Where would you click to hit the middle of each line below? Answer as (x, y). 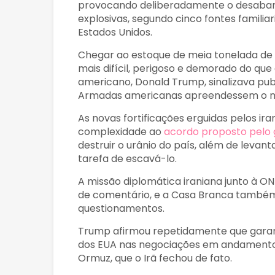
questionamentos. (121, 209)
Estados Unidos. (115, 33)
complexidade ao (121, 132)
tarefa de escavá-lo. (127, 159)
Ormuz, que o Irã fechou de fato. (155, 258)
